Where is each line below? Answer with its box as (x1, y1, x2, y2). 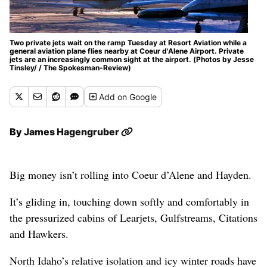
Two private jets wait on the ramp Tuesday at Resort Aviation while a (10, 38, 247, 47)
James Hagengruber (24, 125, 121, 138)
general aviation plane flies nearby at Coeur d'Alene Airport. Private (10, 46, 244, 55)
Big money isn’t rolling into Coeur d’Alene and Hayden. (10, 167, 252, 182)
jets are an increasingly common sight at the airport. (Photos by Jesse (10, 54, 254, 64)
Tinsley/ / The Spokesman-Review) (10, 63, 131, 72)
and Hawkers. (10, 226, 69, 241)
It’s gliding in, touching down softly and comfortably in (10, 194, 249, 209)
